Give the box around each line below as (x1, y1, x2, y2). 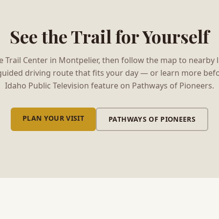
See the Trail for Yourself (10, 24, 209, 48)
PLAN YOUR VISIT (22, 113, 85, 123)
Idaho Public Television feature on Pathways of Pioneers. (5, 80, 214, 91)
